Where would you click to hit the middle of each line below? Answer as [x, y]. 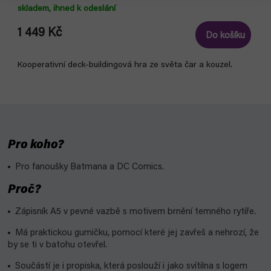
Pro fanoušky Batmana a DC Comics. [90, 167]
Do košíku [225, 36]
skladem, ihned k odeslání [67, 9]
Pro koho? [36, 145]
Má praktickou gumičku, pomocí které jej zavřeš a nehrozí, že [137, 233]
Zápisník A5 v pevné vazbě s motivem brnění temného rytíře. [135, 212]
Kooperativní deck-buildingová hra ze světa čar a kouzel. [125, 65]
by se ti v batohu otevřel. [57, 245]
